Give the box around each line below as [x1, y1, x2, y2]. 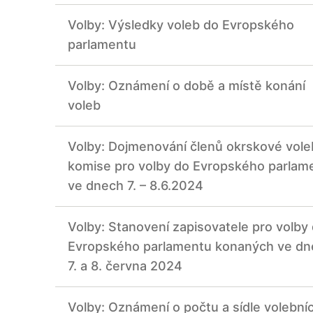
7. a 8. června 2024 [68, 259, 182, 274]
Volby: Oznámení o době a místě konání [68, 78, 305, 94]
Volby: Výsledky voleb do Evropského [68, 17, 294, 33]
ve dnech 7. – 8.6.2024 [68, 178, 203, 194]
